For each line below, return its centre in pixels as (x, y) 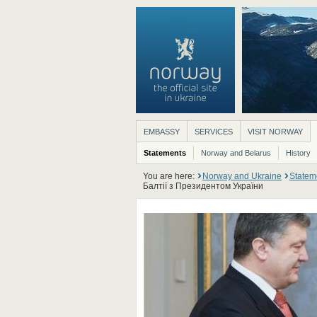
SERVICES (214, 132)
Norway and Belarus (236, 153)
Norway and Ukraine (242, 176)
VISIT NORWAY (275, 132)
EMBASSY (162, 132)
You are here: (170, 176)
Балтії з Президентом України (203, 186)
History (298, 153)
